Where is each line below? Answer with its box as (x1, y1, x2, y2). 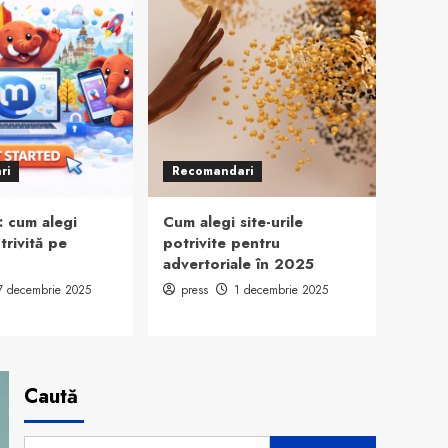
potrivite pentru (163, 232, 280, 254)
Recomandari (172, 162, 253, 180)
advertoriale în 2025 (163, 253, 314, 275)
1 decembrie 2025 (234, 281, 328, 299)
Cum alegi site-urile (163, 211, 303, 233)
